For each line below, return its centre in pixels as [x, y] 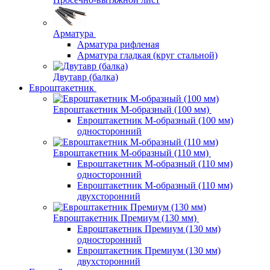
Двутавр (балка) [86, 77]
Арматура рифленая [118, 45]
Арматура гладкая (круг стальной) [147, 55]
